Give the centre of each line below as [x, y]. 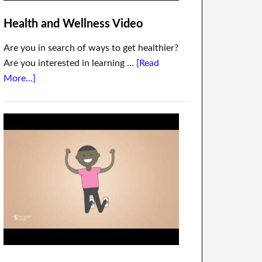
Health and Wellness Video [73, 24]
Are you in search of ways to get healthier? [91, 48]
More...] [20, 78]
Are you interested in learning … [70, 63]
